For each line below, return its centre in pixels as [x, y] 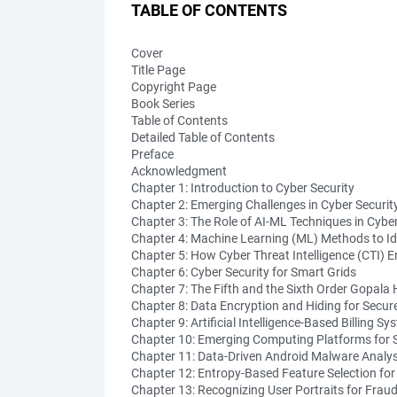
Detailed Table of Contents [203, 137]
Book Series [163, 104]
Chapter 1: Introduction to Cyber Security [243, 188]
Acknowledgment [179, 171]
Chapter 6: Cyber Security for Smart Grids [244, 272]
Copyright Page [174, 87]
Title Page [158, 70]
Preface [152, 154]
